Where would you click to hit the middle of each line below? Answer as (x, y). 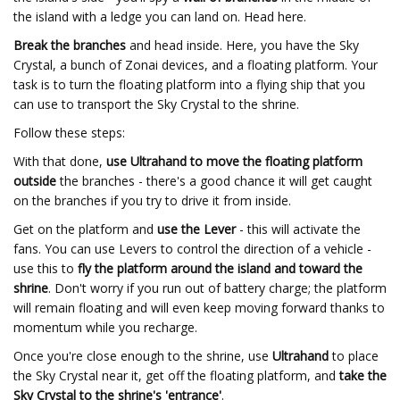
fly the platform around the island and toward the (220, 268)
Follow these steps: (69, 133)
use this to (46, 268)
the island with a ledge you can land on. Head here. (160, 17)
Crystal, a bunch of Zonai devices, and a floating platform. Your (196, 65)
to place (355, 356)
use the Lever (196, 229)
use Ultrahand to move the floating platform (234, 161)
